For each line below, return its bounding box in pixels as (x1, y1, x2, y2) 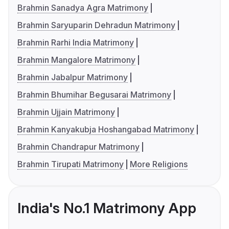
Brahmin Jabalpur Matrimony (17, 72, 128, 82)
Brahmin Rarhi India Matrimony (17, 37, 134, 48)
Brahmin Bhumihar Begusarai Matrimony (17, 89, 171, 100)
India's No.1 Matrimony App (17, 199, 196, 217)
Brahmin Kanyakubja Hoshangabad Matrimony (17, 124, 194, 134)
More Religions (129, 158, 188, 169)
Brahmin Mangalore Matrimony (17, 54, 135, 65)
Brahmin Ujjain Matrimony (17, 106, 115, 117)
